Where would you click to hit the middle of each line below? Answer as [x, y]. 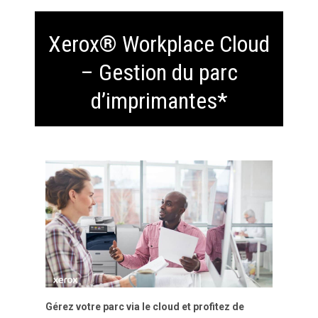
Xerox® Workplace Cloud [159, 44]
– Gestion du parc [159, 73]
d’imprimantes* [159, 101]
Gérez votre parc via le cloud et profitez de [145, 306]
